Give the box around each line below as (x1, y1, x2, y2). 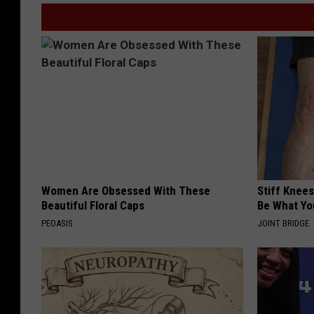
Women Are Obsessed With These (41, 183, 210, 198)
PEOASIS (41, 217, 73, 228)
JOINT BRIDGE (257, 217, 310, 228)
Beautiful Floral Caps (41, 198, 144, 212)
